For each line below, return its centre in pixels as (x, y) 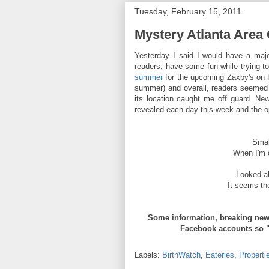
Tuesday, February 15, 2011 (188, 11)
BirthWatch (181, 255)
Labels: (148, 255)
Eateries (220, 255)
